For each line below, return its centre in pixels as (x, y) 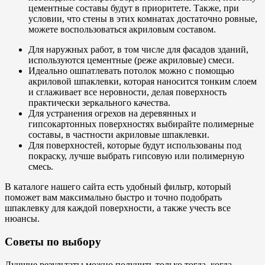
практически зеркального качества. (99, 103)
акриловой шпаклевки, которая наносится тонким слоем (143, 82)
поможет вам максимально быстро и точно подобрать (113, 198)
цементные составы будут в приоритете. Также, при (134, 8)
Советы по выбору (53, 242)
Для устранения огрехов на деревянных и (112, 114)
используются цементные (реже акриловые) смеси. (131, 60)
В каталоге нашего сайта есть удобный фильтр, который (118, 187)
